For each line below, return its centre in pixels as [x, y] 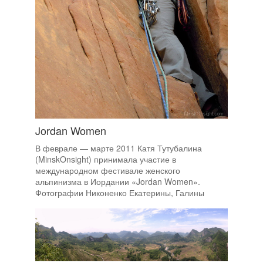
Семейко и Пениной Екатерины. [97, 204]
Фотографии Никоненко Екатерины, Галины [120, 193]
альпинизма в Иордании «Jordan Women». [118, 182]
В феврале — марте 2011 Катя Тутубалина [119, 148]
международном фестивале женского [108, 171]
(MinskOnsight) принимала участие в [106, 159]
